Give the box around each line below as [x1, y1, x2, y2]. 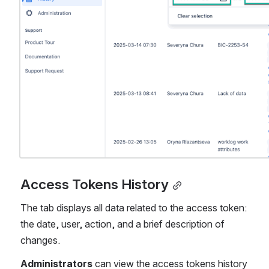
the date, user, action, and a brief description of [20, 218, 225, 231]
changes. [20, 234, 60, 247]
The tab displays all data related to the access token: [20, 202, 247, 214]
